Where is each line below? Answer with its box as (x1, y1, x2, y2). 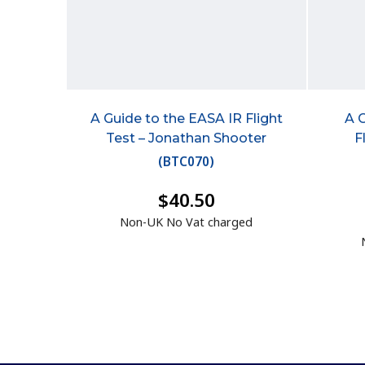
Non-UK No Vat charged (120, 213, 253, 230)
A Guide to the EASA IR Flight (90, 110, 283, 126)
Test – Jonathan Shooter (106, 130, 267, 146)
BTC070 (163, 152, 210, 169)
